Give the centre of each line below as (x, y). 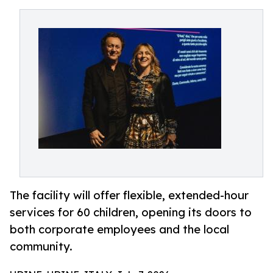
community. (41, 246)
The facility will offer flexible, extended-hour (129, 195)
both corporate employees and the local (119, 229)
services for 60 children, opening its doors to (131, 212)
